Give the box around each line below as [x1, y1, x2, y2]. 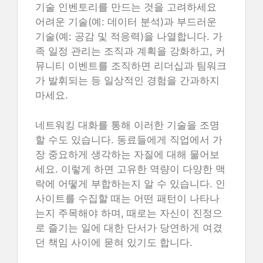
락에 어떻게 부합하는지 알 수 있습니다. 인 [35, 177, 225, 190]
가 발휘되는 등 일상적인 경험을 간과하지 [35, 75, 220, 86]
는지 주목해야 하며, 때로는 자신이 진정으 [35, 207, 222, 219]
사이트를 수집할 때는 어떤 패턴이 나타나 [35, 192, 220, 204]
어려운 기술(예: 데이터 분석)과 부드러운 [35, 16, 217, 28]
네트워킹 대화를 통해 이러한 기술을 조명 [35, 119, 220, 131]
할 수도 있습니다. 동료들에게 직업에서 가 [35, 133, 222, 146]
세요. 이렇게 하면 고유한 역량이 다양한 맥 [35, 163, 225, 175]
